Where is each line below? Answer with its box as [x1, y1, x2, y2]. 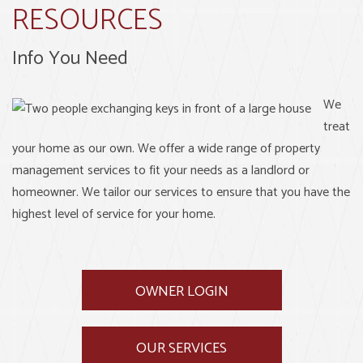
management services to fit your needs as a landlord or [12, 160, 310, 181]
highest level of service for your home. [12, 203, 216, 225]
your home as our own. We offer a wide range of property [12, 138, 320, 160]
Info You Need [12, 43, 128, 75]
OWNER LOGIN [135, 280, 228, 304]
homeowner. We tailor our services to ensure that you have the [12, 181, 350, 203]
